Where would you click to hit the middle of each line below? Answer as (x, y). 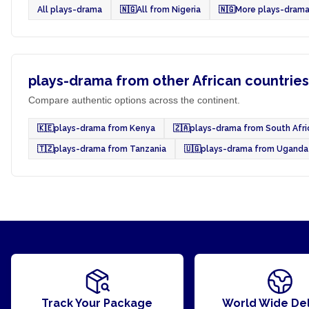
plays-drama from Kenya (104, 128)
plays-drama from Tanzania (110, 149)
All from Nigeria (169, 10)
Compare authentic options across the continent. (134, 100)
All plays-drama (70, 10)
